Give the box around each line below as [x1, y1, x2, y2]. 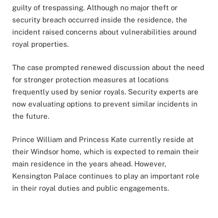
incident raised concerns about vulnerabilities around [12, 27, 197, 36]
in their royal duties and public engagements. [12, 184, 169, 193]
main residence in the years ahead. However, [12, 160, 166, 168]
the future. [12, 112, 49, 121]
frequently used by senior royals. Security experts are [12, 88, 199, 96]
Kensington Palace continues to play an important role [12, 172, 200, 181]
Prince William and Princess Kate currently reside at [12, 135, 194, 144]
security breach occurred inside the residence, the [12, 15, 187, 24]
